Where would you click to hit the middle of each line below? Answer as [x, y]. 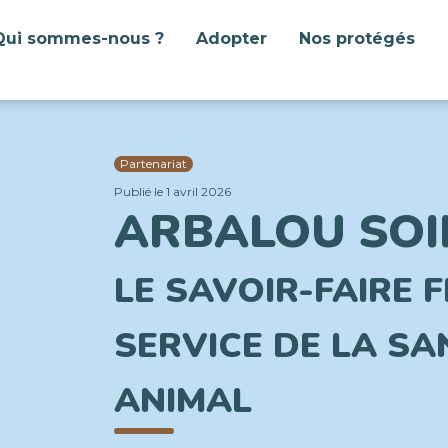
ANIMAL [183, 400]
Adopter [231, 38]
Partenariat [153, 163]
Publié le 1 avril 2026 [172, 191]
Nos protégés [357, 38]
